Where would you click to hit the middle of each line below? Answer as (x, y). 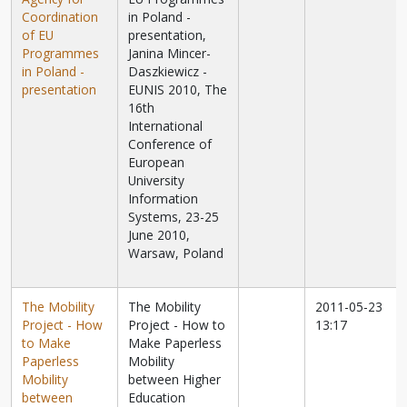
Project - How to (177, 325)
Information (164, 199)
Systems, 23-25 (174, 217)
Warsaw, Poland (176, 253)
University (157, 181)
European (157, 163)
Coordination (60, 17)
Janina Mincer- (170, 54)
